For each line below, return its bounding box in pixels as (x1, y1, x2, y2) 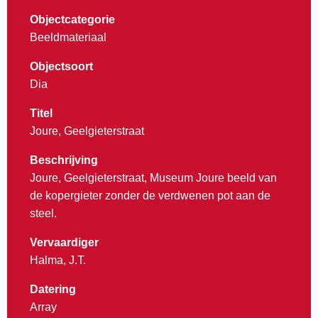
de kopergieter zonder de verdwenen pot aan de (30, 190, 270, 202)
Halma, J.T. (30, 254, 86, 267)
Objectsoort (30, 60, 93, 73)
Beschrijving (30, 154, 98, 167)
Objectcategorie (30, 13, 115, 26)
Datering (30, 283, 76, 296)
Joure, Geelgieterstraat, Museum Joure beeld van (30, 172, 277, 185)
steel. (30, 207, 57, 220)
